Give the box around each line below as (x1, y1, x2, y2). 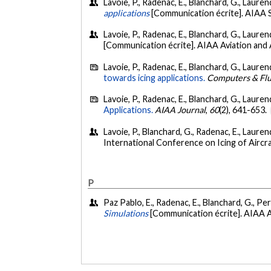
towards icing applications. (103, 72, 206, 83)
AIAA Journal (155, 105, 206, 116)
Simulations (103, 208, 149, 219)
